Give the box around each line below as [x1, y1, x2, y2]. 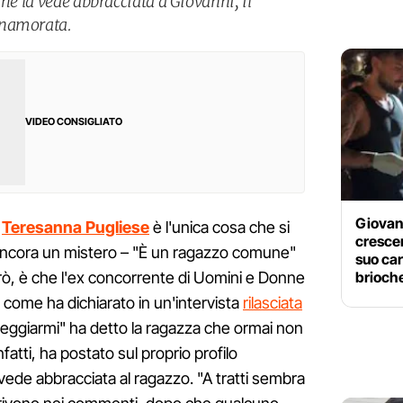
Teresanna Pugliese [2, 218, 149, 237]
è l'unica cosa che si [149, 218, 290, 237]
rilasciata [243, 293, 302, 313]
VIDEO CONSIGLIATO [25, 115, 122, 129]
